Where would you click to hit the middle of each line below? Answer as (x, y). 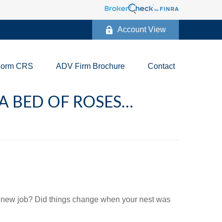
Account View (142, 29)
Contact (161, 66)
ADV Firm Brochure (90, 66)
